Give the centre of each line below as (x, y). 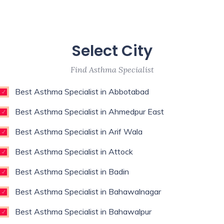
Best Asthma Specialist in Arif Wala (79, 131)
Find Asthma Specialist (112, 69)
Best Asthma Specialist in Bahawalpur (83, 211)
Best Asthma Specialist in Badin (72, 171)
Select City (112, 51)
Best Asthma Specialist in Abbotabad (82, 91)
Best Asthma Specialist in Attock (74, 151)
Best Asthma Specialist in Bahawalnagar (88, 191)
